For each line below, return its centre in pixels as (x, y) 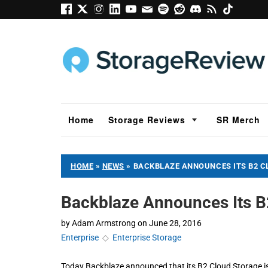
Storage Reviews (147, 119)
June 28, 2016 (175, 223)
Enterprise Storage (147, 237)
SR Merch (238, 119)
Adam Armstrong (104, 223)
